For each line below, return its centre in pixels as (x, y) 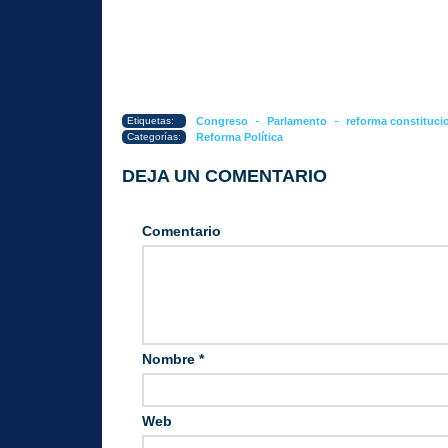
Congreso (222, 121)
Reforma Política (239, 137)
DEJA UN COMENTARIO (224, 176)
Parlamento (297, 121)
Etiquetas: (150, 120)
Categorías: (154, 136)
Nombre (170, 359)
